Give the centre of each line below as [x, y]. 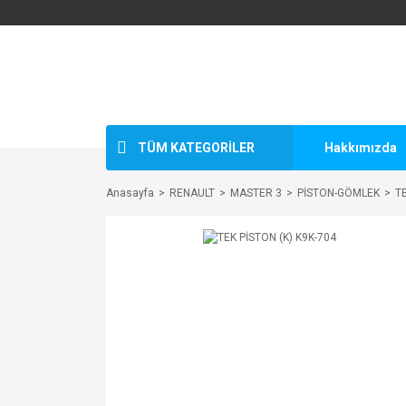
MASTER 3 [256, 193]
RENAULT [192, 193]
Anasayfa [130, 193]
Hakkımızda [361, 147]
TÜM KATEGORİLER [196, 147]
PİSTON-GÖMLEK [338, 193]
